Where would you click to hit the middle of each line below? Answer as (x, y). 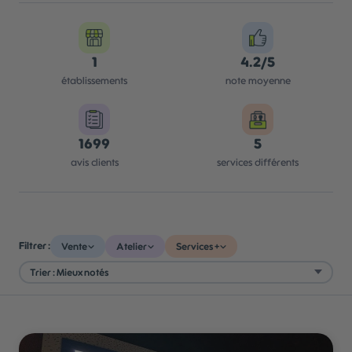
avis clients (94, 163)
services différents (258, 163)
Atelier (131, 246)
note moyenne (258, 81)
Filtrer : (35, 246)
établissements (94, 81)
